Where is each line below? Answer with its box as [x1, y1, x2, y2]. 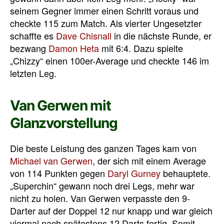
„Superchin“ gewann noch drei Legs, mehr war [10, 178, 194, 192]
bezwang [10, 41, 48, 54]
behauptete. [160, 166, 210, 179]
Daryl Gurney [107, 166, 160, 179]
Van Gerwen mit [10, 96, 111, 114]
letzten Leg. [10, 66, 56, 79]
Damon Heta [48, 41, 99, 54]
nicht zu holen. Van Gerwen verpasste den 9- [10, 191, 190, 204]
